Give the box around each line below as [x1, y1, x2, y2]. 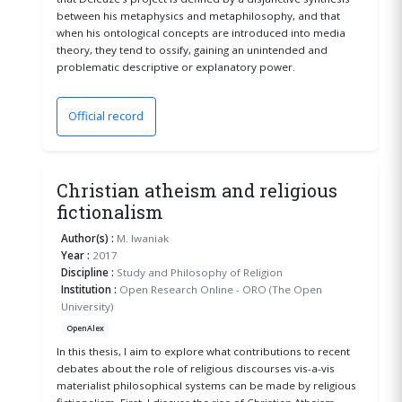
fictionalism [56, 199, 163, 223]
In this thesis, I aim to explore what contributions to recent [56, 344, 350, 358]
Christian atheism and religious [56, 178, 337, 202]
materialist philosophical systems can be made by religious [56, 378, 356, 392]
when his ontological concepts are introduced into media [56, 26, 345, 40]
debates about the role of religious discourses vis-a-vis [56, 361, 335, 375]
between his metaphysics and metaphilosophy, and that [56, 9, 340, 23]
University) [61, 299, 115, 313]
